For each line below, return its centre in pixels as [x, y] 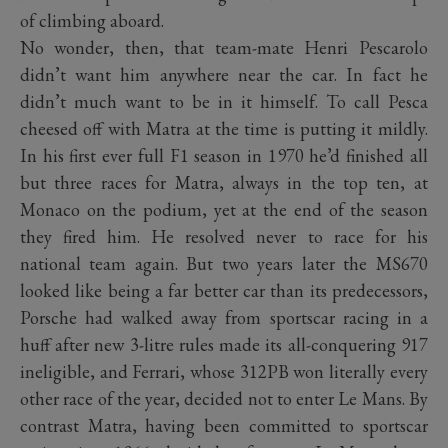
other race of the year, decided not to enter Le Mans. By [224, 398]
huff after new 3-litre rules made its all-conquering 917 [224, 344]
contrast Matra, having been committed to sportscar [224, 425]
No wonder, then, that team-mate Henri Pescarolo [224, 47]
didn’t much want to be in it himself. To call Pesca [224, 101]
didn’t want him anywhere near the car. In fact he [224, 74]
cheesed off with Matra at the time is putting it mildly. [224, 128]
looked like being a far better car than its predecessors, [224, 290]
